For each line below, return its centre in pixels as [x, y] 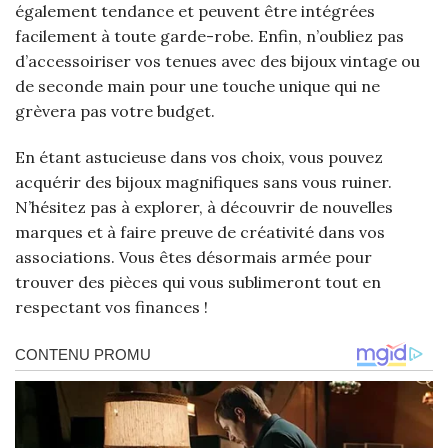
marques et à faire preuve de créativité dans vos [200, 232]
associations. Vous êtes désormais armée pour [193, 257]
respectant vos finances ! [111, 307]
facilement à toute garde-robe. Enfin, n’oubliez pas [209, 36]
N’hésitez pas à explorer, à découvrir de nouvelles [204, 207]
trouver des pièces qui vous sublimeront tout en [198, 282]
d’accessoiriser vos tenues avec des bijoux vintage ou [217, 61]
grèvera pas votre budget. [115, 111]
